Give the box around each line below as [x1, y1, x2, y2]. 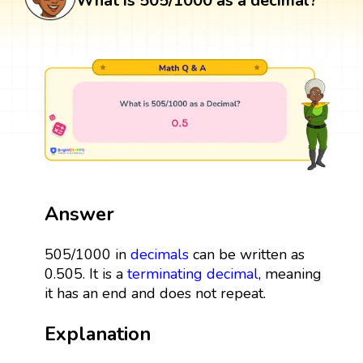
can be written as [188, 244, 305, 264]
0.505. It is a [44, 263, 127, 284]
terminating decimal [126, 263, 258, 284]
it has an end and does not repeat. [44, 283, 266, 303]
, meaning [258, 263, 322, 284]
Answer [44, 200, 114, 227]
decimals [130, 244, 189, 264]
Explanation [44, 320, 151, 347]
